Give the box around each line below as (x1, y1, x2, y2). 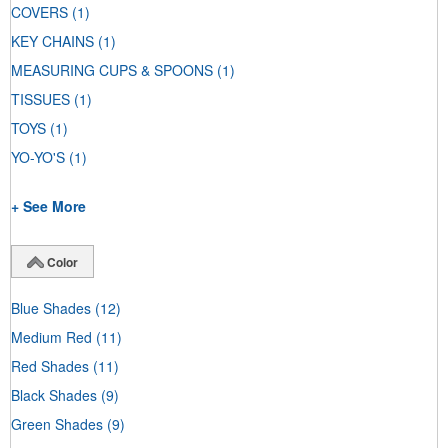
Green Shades (11, 413, 103, 434)
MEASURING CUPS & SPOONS (11, 60, 213, 81)
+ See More (11, 196, 86, 217)
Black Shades (11, 384, 97, 405)
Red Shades (11, 355, 89, 376)
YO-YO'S (11, 147, 65, 168)
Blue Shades (11, 297, 91, 318)
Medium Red (11, 326, 92, 347)
